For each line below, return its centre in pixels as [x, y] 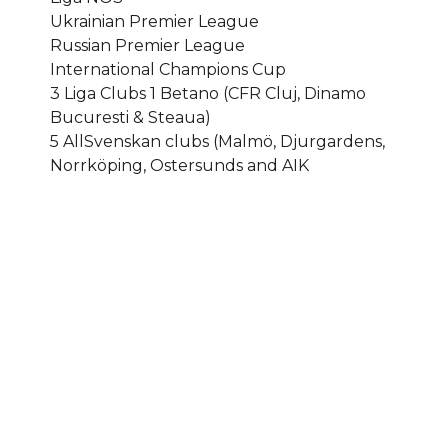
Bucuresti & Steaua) [130, 117]
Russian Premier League [147, 45]
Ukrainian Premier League [154, 21]
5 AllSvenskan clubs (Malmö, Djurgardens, [217, 141]
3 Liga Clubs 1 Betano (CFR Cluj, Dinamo [208, 93]
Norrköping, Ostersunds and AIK [179, 165]
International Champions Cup [168, 69]
